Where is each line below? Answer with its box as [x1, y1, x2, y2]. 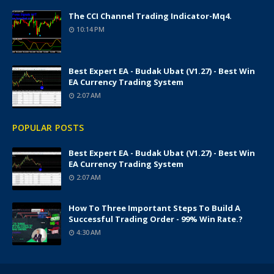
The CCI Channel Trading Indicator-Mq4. [68, 10, 232, 21]
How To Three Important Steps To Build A [68, 202, 240, 213]
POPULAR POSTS [12, 122, 84, 133]
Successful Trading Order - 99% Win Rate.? [68, 213, 243, 224]
